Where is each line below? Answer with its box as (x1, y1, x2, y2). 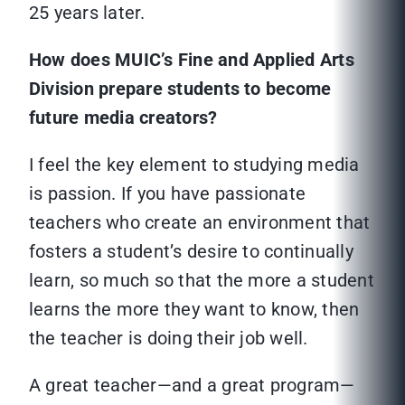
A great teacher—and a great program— (29, 374, 355, 397)
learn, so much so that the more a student (29, 269, 374, 292)
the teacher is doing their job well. (29, 327, 308, 350)
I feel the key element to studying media (29, 154, 360, 176)
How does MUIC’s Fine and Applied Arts (29, 49, 354, 71)
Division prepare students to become (29, 78, 332, 100)
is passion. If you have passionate (29, 183, 306, 205)
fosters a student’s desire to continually (29, 240, 353, 263)
